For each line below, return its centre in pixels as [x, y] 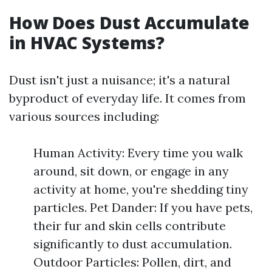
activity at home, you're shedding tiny [141, 189]
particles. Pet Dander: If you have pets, [143, 207]
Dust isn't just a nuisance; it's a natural [120, 80]
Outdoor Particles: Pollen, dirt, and [132, 262]
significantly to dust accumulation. [133, 244]
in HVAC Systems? [87, 42]
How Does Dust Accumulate [129, 22]
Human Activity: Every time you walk [138, 153]
